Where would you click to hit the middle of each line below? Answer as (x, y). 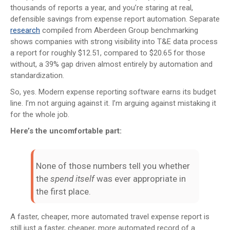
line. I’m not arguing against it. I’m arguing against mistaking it (113, 103)
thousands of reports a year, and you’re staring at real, (102, 7)
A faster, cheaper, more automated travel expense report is (110, 216)
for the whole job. (40, 114)
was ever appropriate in (140, 178)
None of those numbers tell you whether (113, 166)
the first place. (63, 191)
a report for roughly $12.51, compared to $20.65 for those (108, 53)
